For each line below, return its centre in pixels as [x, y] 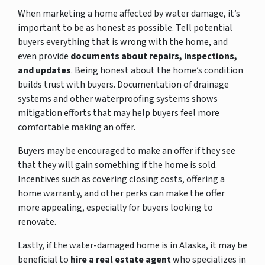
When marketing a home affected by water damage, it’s [129, 13]
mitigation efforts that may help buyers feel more [119, 113]
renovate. [37, 222]
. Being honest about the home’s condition [157, 70]
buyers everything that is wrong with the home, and [123, 42]
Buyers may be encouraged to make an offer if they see [127, 151]
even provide [44, 56]
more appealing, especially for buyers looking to [115, 207]
